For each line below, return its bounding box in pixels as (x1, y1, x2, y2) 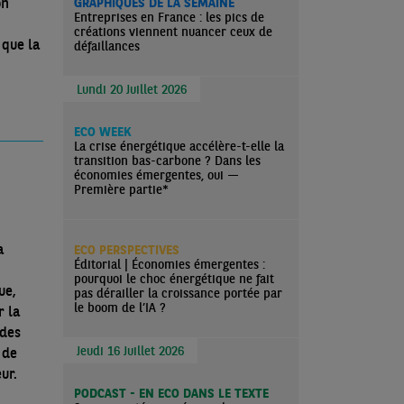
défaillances (74, 38, 140, 54)
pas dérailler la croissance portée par (74, 285, 282, 301)
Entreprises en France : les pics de (74, 9, 264, 25)
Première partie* (74, 181, 169, 197)
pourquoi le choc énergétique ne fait (74, 271, 274, 287)
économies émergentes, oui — (74, 167, 239, 183)
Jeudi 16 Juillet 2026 (77, 343, 184, 359)
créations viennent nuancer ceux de (74, 23, 272, 40)
